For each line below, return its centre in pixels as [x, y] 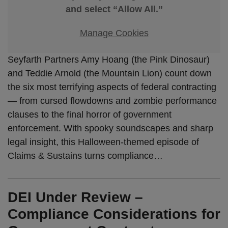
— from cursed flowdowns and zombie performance [112, 101]
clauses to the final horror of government [90, 115]
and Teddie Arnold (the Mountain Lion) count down [110, 74]
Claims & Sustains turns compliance [81, 156]
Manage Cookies [114, 33]
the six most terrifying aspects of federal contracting [112, 87]
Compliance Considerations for [114, 214]
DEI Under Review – [75, 197]
